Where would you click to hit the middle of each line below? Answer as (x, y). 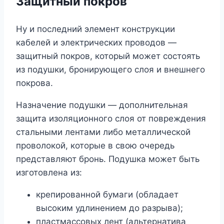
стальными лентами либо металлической (103, 132)
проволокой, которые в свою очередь (95, 145)
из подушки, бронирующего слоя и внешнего (110, 69)
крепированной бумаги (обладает (107, 194)
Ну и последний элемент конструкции (95, 29)
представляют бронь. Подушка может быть (108, 159)
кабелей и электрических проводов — (96, 42)
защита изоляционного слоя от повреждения (111, 118)
